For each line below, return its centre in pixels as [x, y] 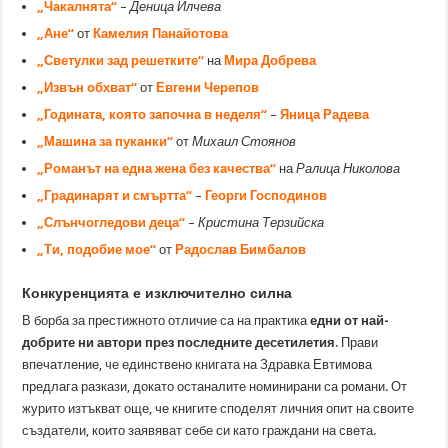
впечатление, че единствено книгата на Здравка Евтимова [197, 364]
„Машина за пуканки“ [105, 141]
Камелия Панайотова [161, 33]
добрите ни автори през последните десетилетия [179, 342]
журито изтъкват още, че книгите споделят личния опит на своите [218, 408]
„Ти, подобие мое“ [97, 249]
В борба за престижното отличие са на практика [166, 320]
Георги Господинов [266, 195]
